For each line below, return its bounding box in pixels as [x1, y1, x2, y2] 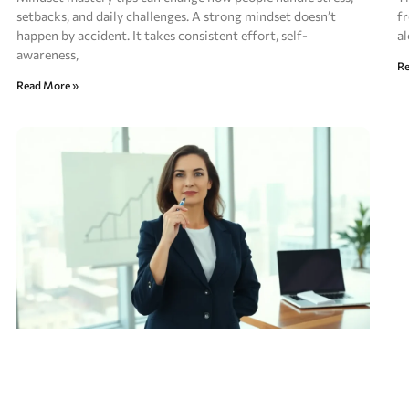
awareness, [16, 47, 79, 63]
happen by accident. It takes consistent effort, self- [16, 27, 309, 44]
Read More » [16, 79, 79, 92]
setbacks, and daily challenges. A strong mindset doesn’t [16, 8, 337, 25]
